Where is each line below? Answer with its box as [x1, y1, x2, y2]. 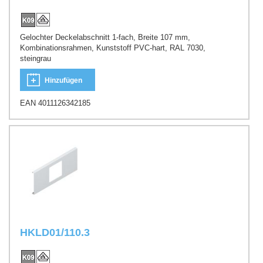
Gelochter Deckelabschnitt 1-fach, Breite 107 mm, [20, 32, 190, 42]
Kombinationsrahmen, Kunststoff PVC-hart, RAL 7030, [20, 43, 205, 52]
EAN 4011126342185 [20, 99, 90, 108]
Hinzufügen [45, 76, 82, 85]
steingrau [20, 53, 51, 63]
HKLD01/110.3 [20, 226, 90, 238]
